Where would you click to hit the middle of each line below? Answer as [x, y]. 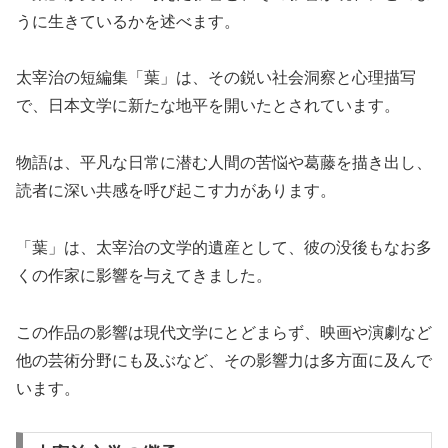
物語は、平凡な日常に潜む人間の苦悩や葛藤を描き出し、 [224, 163]
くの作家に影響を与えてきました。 [144, 276]
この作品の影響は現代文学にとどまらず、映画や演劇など [224, 332]
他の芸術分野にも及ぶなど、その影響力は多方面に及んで [224, 360]
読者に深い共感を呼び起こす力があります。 [176, 191]
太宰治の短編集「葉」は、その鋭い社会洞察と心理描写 [216, 78]
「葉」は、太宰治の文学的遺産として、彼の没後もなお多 [224, 248]
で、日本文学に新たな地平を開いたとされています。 [208, 106]
